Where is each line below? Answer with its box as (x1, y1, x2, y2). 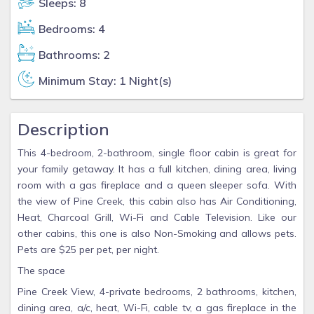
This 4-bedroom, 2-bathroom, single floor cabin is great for (18, 146, 296, 159)
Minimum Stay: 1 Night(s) (39, 74, 172, 88)
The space (18, 264, 65, 277)
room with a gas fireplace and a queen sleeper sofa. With (18, 179, 296, 191)
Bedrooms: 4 (39, 22, 105, 36)
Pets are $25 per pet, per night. (18, 243, 159, 256)
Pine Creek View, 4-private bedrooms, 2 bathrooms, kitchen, (18, 285, 296, 298)
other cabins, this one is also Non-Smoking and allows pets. (18, 227, 296, 240)
